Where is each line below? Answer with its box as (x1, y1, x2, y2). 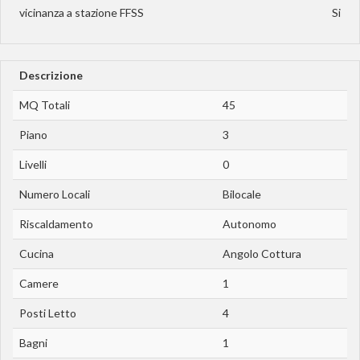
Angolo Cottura (223, 246, 301, 260)
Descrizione (19, 67, 83, 82)
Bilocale (223, 186, 261, 201)
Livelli (19, 157, 47, 171)
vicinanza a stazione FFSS (19, 5, 144, 19)
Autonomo (223, 216, 276, 231)
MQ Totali (19, 97, 70, 112)
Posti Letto (19, 305, 76, 320)
